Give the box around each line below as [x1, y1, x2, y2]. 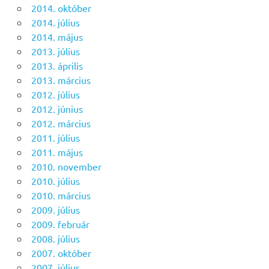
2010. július [31, 174, 80, 187]
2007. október [31, 246, 91, 259]
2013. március [31, 73, 91, 86]
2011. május [31, 145, 83, 158]
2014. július [31, 16, 80, 28]
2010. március [31, 189, 91, 201]
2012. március [31, 116, 91, 129]
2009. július [31, 203, 80, 216]
